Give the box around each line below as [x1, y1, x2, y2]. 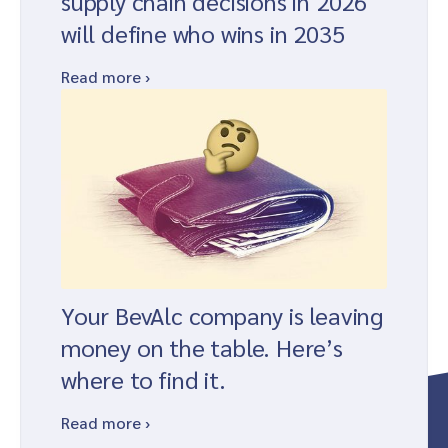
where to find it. [61, 363, 226, 396]
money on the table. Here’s [61, 331, 343, 364]
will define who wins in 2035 [61, 17, 345, 50]
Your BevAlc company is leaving [61, 299, 383, 332]
